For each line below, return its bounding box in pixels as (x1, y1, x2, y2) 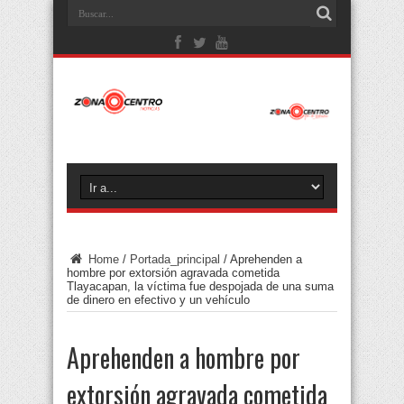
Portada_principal (130, 252, 220, 267)
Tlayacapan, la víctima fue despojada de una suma (67, 280, 334, 294)
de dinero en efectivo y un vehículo (67, 293, 250, 308)
